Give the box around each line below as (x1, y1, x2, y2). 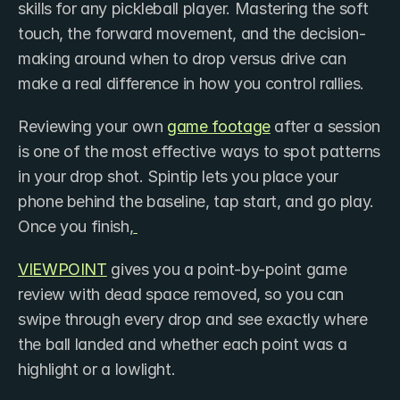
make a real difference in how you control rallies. (18, 73, 365, 93)
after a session (270, 116, 381, 136)
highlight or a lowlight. (18, 359, 176, 379)
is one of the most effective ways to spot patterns (18, 141, 381, 161)
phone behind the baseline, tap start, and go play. (18, 191, 375, 211)
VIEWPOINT (18, 259, 107, 279)
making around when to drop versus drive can (18, 48, 346, 68)
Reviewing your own (18, 116, 168, 136)
